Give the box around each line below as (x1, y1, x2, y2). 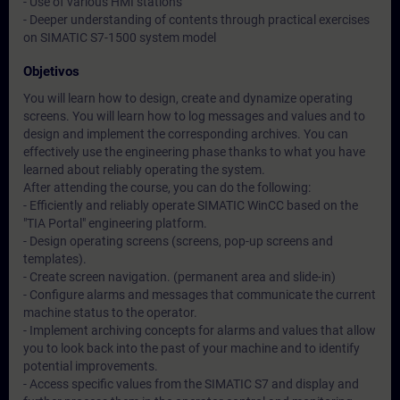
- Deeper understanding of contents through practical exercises (23, 12, 370, 27)
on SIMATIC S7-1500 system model (23, 30, 216, 45)
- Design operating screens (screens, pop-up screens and (23, 234, 333, 248)
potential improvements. (23, 359, 158, 373)
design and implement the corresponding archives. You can (23, 127, 348, 141)
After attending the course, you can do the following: (23, 180, 311, 195)
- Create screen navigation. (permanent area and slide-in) (23, 270, 336, 284)
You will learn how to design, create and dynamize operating (23, 91, 353, 105)
